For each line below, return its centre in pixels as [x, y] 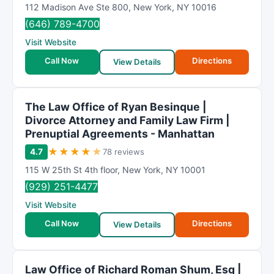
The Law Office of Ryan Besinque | [116, 107]
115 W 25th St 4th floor [71, 170]
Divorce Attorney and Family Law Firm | [128, 120]
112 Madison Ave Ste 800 [77, 7]
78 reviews [124, 152]
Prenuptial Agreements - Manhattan [120, 134]
